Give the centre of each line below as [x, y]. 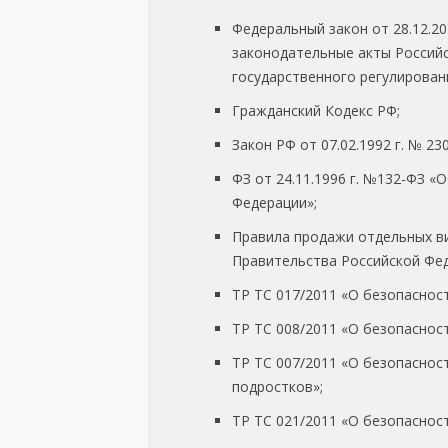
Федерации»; [274, 203]
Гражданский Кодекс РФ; [316, 111]
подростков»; [277, 387]
